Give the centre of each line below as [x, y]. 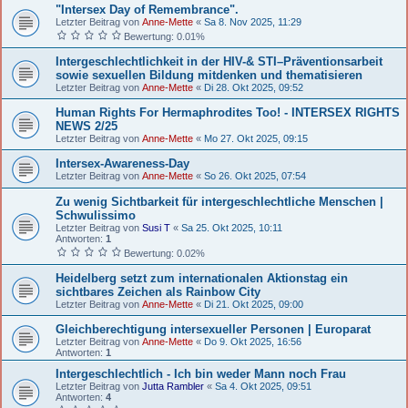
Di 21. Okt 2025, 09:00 [254, 304]
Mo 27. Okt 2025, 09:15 [256, 138]
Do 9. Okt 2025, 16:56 [253, 341]
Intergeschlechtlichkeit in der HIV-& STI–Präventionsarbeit [219, 61]
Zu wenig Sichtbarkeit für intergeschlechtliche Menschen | [219, 201]
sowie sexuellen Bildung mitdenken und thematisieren [209, 75]
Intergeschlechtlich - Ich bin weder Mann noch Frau [201, 373]
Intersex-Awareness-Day [122, 163]
